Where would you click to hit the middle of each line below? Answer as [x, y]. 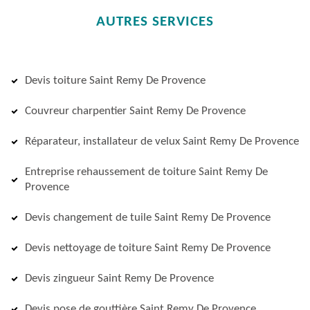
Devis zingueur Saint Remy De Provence [119, 279]
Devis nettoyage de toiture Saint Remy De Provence [148, 248]
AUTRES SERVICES [155, 22]
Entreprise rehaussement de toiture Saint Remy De [146, 172]
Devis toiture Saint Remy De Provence [115, 81]
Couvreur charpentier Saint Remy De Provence [135, 111]
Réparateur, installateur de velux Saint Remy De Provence [162, 142]
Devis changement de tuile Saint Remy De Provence [148, 218]
